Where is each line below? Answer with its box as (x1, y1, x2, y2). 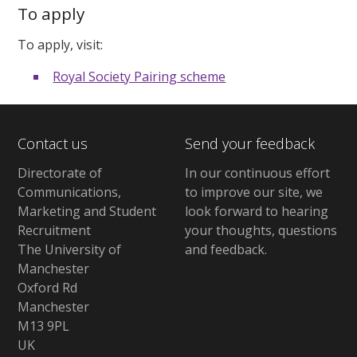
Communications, (18, 183, 122, 202)
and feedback (184, 241, 265, 259)
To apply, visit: (18, 35, 104, 53)
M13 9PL (18, 317, 70, 335)
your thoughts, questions (184, 222, 337, 240)
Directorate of (18, 164, 103, 182)
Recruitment (18, 222, 92, 240)
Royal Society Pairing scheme (53, 67, 226, 85)
